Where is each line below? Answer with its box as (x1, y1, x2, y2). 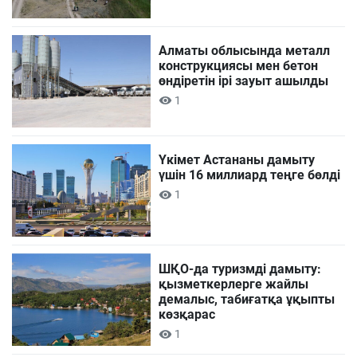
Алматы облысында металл (159, 42, 331, 58)
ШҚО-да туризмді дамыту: (159, 261, 322, 277)
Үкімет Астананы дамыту (159, 151, 316, 167)
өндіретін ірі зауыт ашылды (159, 73, 329, 88)
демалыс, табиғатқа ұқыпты (159, 291, 335, 307)
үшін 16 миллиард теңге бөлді (159, 167, 341, 182)
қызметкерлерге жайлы (159, 276, 309, 292)
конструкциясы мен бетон (159, 57, 319, 73)
